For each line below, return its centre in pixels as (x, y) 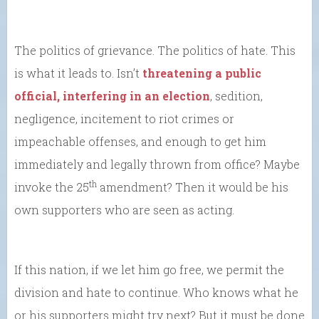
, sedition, (236, 96)
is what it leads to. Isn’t (78, 73)
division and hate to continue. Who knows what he (156, 292)
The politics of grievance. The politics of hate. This (155, 50)
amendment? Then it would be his (193, 187)
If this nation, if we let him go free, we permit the (149, 270)
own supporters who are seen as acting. (124, 210)
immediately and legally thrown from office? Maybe (157, 164)
